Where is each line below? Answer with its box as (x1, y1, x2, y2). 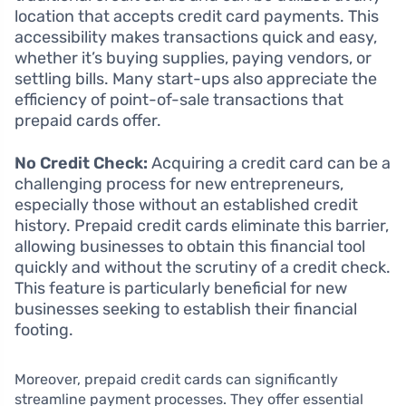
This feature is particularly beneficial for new (14, 278, 347, 299)
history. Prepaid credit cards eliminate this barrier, (14, 216, 389, 237)
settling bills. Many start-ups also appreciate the (14, 69, 377, 90)
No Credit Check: (14, 153, 148, 174)
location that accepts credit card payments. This (14, 6, 379, 27)
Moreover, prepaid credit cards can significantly (14, 371, 338, 389)
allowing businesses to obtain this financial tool (14, 237, 365, 257)
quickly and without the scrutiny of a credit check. (14, 257, 391, 278)
